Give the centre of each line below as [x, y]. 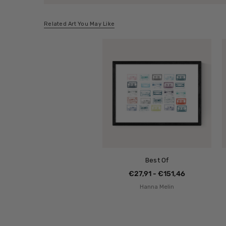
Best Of [157, 160]
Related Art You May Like [79, 24]
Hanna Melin [157, 187]
